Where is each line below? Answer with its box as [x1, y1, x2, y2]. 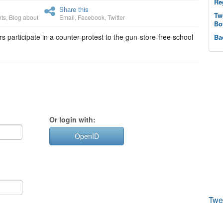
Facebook [78, 13, 105, 21]
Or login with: [49, 114, 96, 124]
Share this [59, 4, 89, 14]
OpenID [74, 131, 99, 141]
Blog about [9, 13, 38, 21]
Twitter [108, 13, 125, 21]
